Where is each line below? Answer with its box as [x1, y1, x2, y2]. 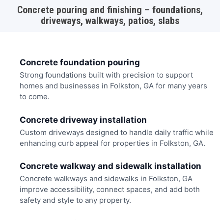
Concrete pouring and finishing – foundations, [17, 3, 203, 16]
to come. [19, 92, 50, 102]
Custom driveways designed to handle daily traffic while [19, 127, 214, 137]
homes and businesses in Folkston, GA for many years [19, 81, 207, 91]
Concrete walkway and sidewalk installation [19, 161, 201, 171]
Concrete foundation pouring [19, 57, 140, 68]
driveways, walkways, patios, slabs [41, 14, 179, 27]
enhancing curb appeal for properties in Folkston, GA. [19, 138, 205, 148]
